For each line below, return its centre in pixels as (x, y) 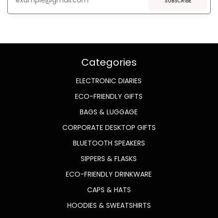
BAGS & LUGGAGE (109, 112)
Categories (109, 62)
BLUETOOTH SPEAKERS (109, 143)
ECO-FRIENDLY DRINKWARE (109, 174)
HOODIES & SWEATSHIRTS (109, 205)
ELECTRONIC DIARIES (109, 81)
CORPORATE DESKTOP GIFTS (109, 127)
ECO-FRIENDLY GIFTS (109, 96)
